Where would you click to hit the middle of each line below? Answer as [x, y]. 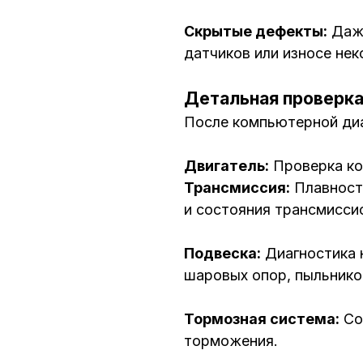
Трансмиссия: [237, 188]
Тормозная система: [262, 319]
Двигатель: [226, 166]
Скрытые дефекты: [256, 32]
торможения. [231, 341]
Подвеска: [222, 254]
